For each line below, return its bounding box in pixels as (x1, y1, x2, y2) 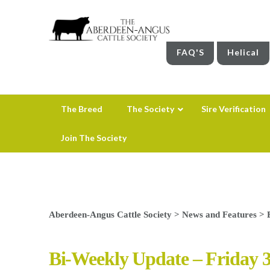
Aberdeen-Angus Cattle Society (48, 209, 172, 219)
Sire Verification (201, 103, 266, 114)
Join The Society (60, 132, 127, 143)
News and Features (181, 209, 257, 219)
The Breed (60, 103, 102, 114)
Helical (227, 46, 260, 57)
